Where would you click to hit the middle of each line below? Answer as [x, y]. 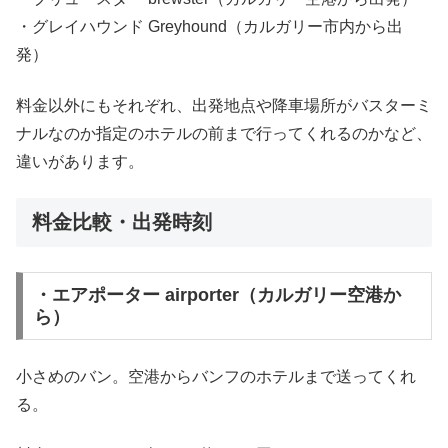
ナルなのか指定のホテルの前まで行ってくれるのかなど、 [224, 133]
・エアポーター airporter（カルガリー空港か [217, 295]
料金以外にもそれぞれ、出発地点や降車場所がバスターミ [224, 105]
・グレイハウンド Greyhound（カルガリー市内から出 [209, 27]
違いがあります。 [80, 161]
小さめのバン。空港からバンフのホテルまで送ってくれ [216, 376]
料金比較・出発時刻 [122, 222]
